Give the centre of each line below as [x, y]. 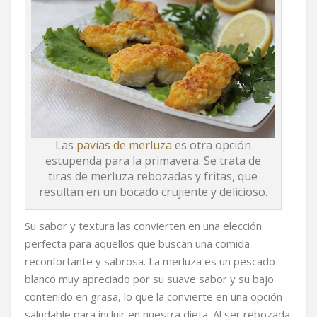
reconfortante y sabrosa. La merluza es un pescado [150, 261]
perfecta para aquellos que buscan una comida [137, 244]
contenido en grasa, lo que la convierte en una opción [154, 297]
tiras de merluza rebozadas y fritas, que [153, 177]
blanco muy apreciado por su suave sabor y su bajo [149, 279]
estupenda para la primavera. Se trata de [153, 161]
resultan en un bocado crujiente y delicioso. [153, 192]
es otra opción [211, 145]
